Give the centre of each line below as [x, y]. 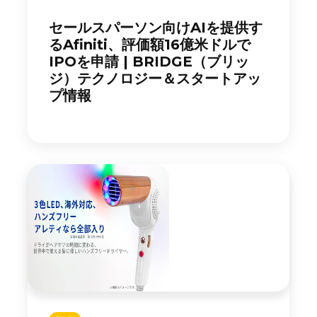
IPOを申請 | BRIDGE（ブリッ [149, 62]
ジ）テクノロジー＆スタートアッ [155, 79]
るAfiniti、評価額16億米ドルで [150, 45]
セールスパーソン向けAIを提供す [156, 28]
